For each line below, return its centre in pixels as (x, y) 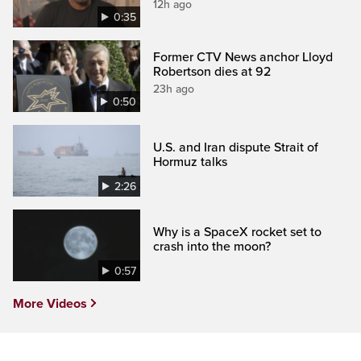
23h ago (174, 89)
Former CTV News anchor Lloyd (243, 58)
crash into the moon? (212, 247)
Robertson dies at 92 (212, 72)
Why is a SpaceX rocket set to (238, 232)
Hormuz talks (191, 162)
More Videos (50, 304)
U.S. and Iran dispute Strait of (236, 148)
